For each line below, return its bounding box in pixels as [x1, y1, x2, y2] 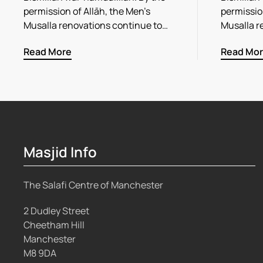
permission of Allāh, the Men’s [23, 5, 150, 18]
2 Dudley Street [23, 204, 89, 218]
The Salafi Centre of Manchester [23, 178, 163, 192]
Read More [23, 45, 72, 58]
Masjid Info [23, 141, 97, 161]
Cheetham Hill [23, 218, 85, 232]
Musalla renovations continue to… [23, 19, 168, 32]
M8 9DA [23, 247, 56, 260]
